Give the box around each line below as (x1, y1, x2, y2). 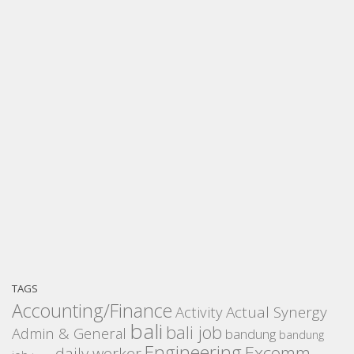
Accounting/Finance (12, 298, 172, 324)
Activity (175, 302, 223, 322)
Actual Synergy (226, 302, 327, 323)
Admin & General (12, 323, 126, 344)
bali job (166, 321, 222, 345)
